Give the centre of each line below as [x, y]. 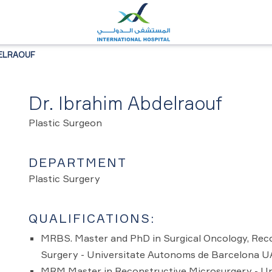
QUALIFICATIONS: [91, 218]
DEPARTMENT [77, 162]
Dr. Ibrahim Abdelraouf [125, 103]
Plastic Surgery [64, 178]
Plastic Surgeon [65, 123]
